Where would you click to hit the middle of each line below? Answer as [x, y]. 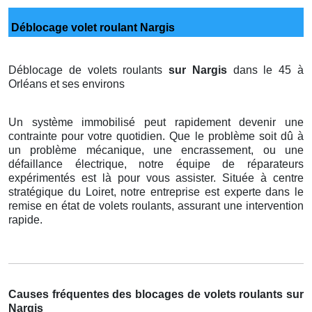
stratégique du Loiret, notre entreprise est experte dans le [156, 192]
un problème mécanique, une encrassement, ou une [156, 150]
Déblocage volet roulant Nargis [92, 27]
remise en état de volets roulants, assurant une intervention [156, 205]
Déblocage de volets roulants [89, 70]
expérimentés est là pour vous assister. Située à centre [156, 178]
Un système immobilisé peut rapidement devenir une [156, 122]
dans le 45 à [268, 70]
